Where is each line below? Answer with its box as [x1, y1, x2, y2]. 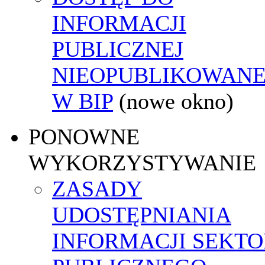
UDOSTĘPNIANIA [52, 202, 231, 227]
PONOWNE [28, 124, 140, 149]
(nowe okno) [119, 88, 234, 114]
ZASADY [52, 176, 142, 201]
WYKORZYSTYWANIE [28, 150, 256, 175]
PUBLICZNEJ [52, 36, 183, 62]
